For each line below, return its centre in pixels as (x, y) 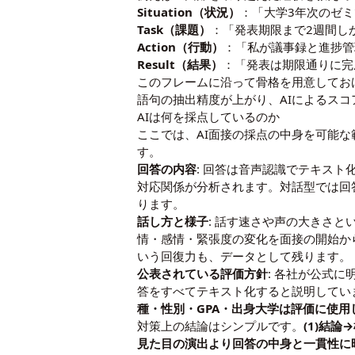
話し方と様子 (173, 221)
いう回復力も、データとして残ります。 (244, 256)
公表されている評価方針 (203, 274)
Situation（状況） (189, 12)
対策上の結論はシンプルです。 (221, 326)
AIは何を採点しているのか (209, 117)
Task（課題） (174, 30)
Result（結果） (180, 65)
